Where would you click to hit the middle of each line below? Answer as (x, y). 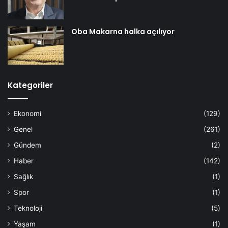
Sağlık (23, 176)
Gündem (27, 145)
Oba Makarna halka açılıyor (123, 31)
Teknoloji (28, 208)
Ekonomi (27, 113)
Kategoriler (30, 85)
